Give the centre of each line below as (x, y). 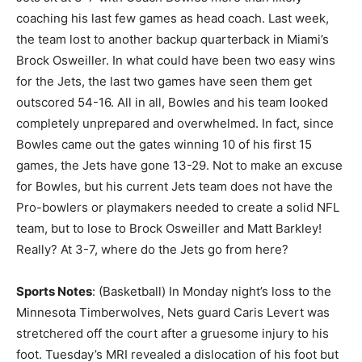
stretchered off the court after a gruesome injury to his (173, 333)
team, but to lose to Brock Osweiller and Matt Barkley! (169, 228)
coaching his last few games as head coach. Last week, (173, 18)
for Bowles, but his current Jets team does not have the (175, 186)
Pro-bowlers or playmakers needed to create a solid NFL (178, 207)
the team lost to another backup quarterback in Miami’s (173, 39)
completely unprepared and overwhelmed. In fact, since (175, 123)
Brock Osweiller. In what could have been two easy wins (176, 60)
